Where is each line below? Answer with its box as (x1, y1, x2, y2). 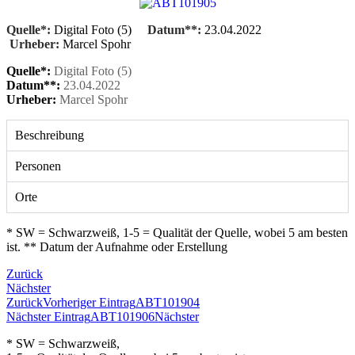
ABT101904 (136, 296, 200, 310)
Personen (15, 159, 61, 174)
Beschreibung (15, 128, 84, 143)
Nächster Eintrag (6, 310, 90, 324)
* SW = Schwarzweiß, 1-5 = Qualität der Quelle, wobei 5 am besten (6, 226, 348, 240)
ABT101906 (90, 310, 155, 324)
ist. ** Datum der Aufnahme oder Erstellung (6, 240, 227, 254)
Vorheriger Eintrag (43, 296, 136, 310)
